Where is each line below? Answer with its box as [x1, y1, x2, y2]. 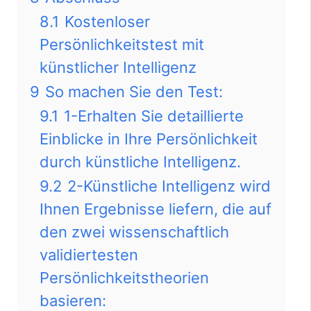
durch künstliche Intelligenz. [40, 152, 241, 171]
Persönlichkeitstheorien [40, 268, 209, 287]
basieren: [40, 291, 106, 310]
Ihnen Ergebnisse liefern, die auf [40, 199, 271, 218]
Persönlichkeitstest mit [40, 35, 204, 53]
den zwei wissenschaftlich [40, 222, 229, 241]
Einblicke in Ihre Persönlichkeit [40, 129, 258, 148]
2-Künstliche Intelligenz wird [67, 176, 271, 195]
